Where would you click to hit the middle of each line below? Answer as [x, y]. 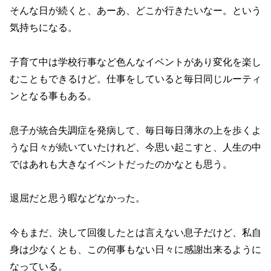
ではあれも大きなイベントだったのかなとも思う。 [121, 164]
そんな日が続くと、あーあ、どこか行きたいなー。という [135, 10]
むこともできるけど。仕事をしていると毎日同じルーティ [135, 79]
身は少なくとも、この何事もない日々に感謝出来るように [135, 250]
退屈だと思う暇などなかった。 [77, 198]
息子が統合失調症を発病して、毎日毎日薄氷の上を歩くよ [135, 130]
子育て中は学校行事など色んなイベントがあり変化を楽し [135, 62]
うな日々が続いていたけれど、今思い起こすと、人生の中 [135, 147]
